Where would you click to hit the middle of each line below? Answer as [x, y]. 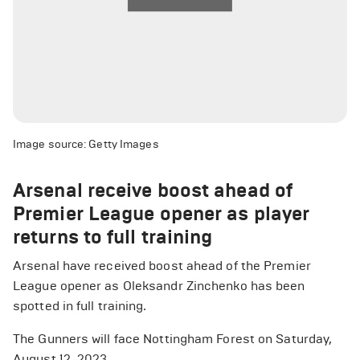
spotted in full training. [80, 305]
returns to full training [113, 237]
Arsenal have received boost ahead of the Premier [162, 265]
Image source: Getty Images [86, 144]
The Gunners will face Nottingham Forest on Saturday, [173, 338]
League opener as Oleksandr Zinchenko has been [159, 285]
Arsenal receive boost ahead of [153, 190]
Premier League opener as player [162, 213]
